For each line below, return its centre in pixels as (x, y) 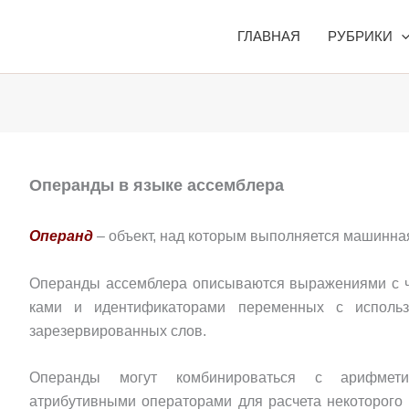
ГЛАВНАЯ (269, 36)
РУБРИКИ (360, 36)
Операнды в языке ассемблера (157, 185)
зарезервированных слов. (118, 330)
